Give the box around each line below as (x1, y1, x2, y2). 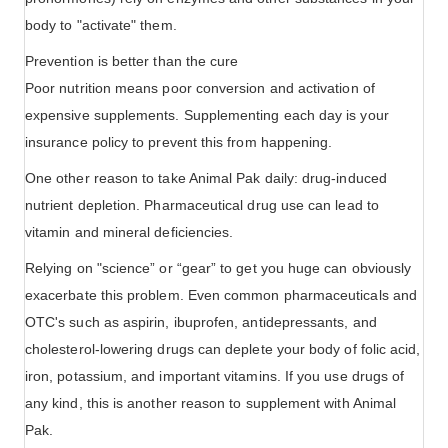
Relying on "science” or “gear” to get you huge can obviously (25, 260, 412, 277)
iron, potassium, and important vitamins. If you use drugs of (25, 368, 405, 385)
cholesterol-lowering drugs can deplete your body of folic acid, (25, 341, 421, 358)
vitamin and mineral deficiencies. (25, 224, 234, 241)
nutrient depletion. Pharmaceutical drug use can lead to (25, 197, 379, 214)
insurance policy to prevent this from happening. (25, 134, 333, 151)
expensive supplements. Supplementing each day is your (25, 107, 389, 124)
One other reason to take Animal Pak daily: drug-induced (25, 170, 387, 187)
